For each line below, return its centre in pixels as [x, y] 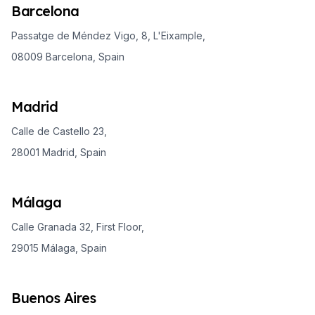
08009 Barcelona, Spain [68, 56]
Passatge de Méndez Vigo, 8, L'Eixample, [108, 35]
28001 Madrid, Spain [59, 152]
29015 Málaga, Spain [59, 247]
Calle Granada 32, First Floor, [78, 226]
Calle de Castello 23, [59, 131]
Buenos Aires [53, 297]
